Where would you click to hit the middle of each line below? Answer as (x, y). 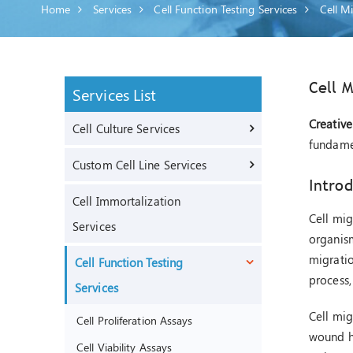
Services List (115, 94)
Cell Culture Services (126, 128)
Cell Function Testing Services (226, 9)
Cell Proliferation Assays (135, 320)
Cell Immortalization (126, 201)
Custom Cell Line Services (140, 165)
